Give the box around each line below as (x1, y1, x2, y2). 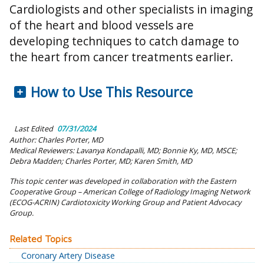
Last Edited (14, 123, 53, 134)
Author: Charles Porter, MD (9, 134, 103, 146)
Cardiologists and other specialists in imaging (9, 1, 253, 18)
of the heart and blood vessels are (9, 17, 194, 34)
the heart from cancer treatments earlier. (9, 49, 233, 65)
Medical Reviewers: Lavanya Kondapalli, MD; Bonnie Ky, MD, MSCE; (9, 145, 237, 156)
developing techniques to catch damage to (9, 33, 239, 49)
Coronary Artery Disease (21, 250, 115, 262)
